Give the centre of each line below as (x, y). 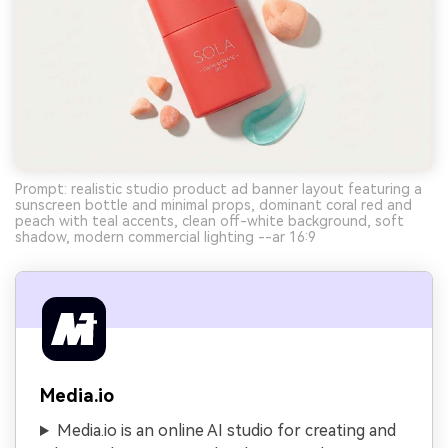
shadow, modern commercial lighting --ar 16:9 (165, 237)
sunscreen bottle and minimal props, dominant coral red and (213, 205)
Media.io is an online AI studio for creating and (226, 431)
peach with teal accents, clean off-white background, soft (209, 221)
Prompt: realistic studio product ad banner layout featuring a (218, 189)
